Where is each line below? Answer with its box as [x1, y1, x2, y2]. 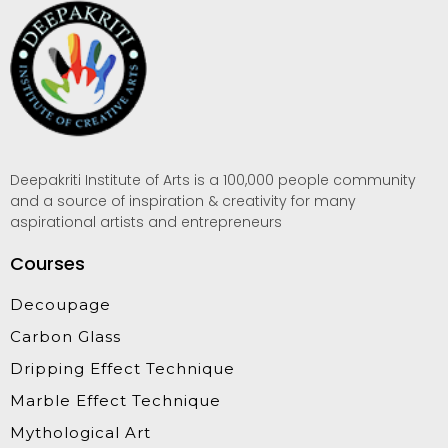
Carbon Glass [10, 326, 121, 346]
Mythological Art [10, 422, 151, 442]
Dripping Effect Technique [10, 358, 235, 378]
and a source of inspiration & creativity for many [10, 190, 356, 211]
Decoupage [10, 294, 111, 314]
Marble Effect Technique [10, 390, 221, 410]
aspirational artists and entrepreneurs [10, 211, 282, 232]
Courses [10, 250, 85, 276]
